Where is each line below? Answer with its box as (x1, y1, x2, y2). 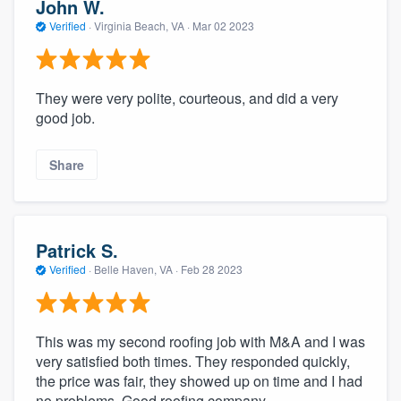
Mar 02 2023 (192, 18, 254, 34)
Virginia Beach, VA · (91, 18, 192, 34)
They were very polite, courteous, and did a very (36, 87, 338, 108)
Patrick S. (36, 237, 118, 264)
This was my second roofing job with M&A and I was (36, 330, 365, 352)
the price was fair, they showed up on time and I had (36, 370, 363, 391)
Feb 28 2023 (181, 261, 243, 277)
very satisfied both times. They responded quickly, (36, 350, 350, 371)
